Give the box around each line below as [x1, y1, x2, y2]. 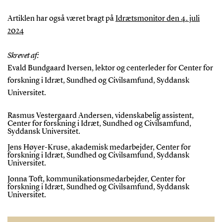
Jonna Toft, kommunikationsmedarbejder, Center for [7, 175, 185, 183]
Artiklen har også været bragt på [7, 14, 115, 23]
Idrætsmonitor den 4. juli [115, 14, 200, 23]
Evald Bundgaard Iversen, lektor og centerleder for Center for [7, 64, 213, 72]
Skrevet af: [7, 52, 39, 60]
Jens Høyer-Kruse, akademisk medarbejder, [7, 143, 156, 152]
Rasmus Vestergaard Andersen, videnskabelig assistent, [7, 111, 194, 120]
